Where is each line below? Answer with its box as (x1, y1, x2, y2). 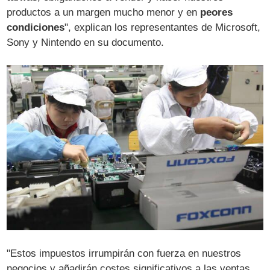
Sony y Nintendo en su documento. (7, 37, 165, 49)
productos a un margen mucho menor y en (7, 7, 198, 19)
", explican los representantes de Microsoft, (64, 22, 261, 34)
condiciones (7, 22, 65, 34)
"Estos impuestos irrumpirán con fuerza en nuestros (7, 248, 242, 259)
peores (197, 7, 233, 19)
